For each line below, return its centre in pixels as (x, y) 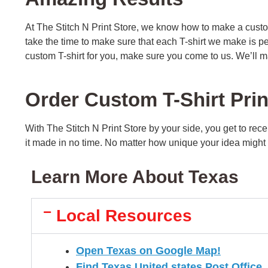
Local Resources (124, 216)
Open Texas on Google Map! (148, 251)
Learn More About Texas (135, 177)
